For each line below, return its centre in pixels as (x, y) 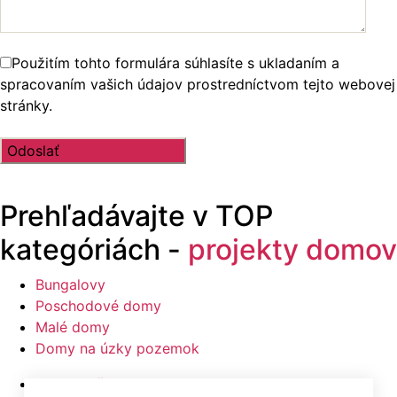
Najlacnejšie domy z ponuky (130, 383)
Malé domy (73, 327)
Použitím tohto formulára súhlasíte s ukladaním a (175, 62)
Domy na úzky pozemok (117, 348)
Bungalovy (70, 284)
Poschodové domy (98, 305)
